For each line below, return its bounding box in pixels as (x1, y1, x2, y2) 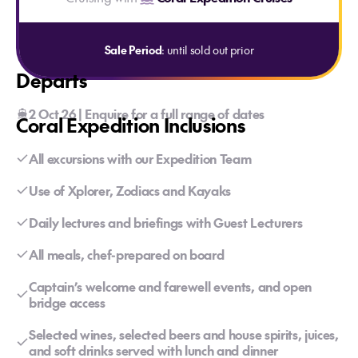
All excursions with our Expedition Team (29, 149, 252, 167)
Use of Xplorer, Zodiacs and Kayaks (29, 181, 232, 199)
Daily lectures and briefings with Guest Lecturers (29, 213, 303, 231)
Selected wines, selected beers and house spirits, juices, (29, 325, 339, 343)
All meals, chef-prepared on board (29, 245, 225, 263)
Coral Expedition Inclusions (16, 111, 245, 138)
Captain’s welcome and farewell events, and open (29, 277, 312, 295)
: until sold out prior (161, 42, 254, 58)
